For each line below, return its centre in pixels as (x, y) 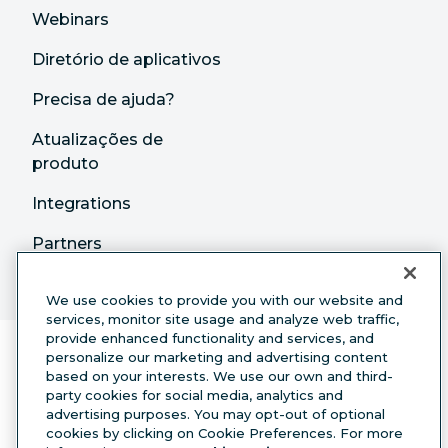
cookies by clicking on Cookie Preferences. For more (224, 433)
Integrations (81, 203)
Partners (67, 243)
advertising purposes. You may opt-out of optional (215, 414)
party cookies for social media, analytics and (194, 395)
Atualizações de (97, 139)
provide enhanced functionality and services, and (210, 338)
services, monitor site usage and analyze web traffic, (222, 319)
